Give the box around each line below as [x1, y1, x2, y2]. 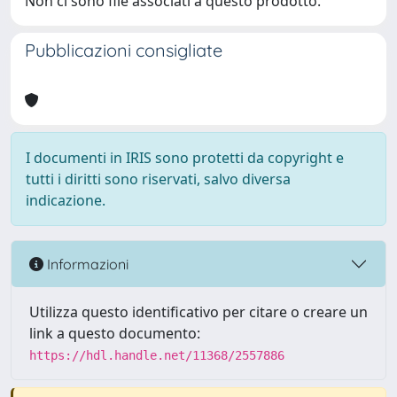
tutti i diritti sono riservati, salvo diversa [26, 169, 291, 189]
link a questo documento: [29, 323, 200, 343]
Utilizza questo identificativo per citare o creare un [29, 302, 368, 322]
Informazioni [43, 254, 128, 273]
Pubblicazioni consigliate [25, 39, 222, 61]
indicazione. [26, 191, 105, 210]
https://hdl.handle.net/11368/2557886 [29, 348, 284, 362]
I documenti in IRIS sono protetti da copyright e [26, 148, 344, 167]
